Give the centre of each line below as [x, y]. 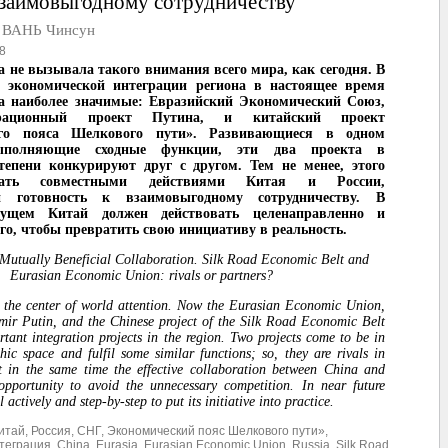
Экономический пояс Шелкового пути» [216, 431]
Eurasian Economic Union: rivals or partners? [141, 276]
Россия [51, 431]
